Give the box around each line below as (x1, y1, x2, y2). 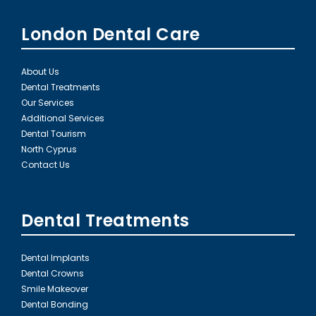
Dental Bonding (21, 298, 88, 311)
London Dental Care (21, 23, 200, 47)
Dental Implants (21, 252, 90, 265)
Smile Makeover (21, 283, 88, 296)
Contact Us (21, 159, 70, 171)
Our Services (21, 97, 74, 109)
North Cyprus (21, 143, 77, 156)
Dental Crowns (21, 267, 84, 280)
